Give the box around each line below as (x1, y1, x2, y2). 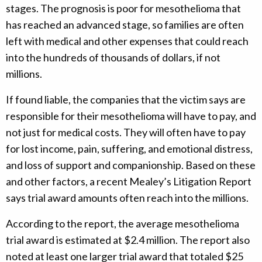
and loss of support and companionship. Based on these (6, 158, 256, 172)
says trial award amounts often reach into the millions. (6, 191, 249, 205)
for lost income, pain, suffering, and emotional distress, (6, 142, 253, 156)
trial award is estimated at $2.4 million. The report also (6, 233, 250, 247)
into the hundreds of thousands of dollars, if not (6, 51, 220, 64)
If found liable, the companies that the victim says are (6, 93, 246, 106)
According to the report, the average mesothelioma (6, 217, 239, 230)
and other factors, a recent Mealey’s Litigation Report (6, 175, 251, 188)
